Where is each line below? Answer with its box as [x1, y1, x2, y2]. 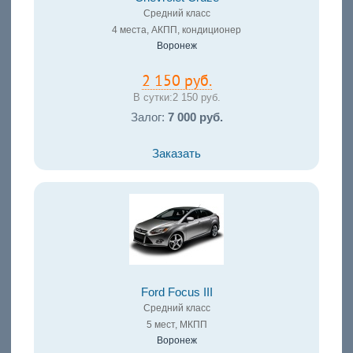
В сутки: [132, 91, 173, 103]
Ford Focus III [140, 285, 213, 299]
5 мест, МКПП [146, 318, 207, 330]
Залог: [130, 110, 168, 124]
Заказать [152, 147, 201, 160]
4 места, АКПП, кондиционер [112, 24, 241, 35]
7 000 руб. [167, 110, 223, 124]
